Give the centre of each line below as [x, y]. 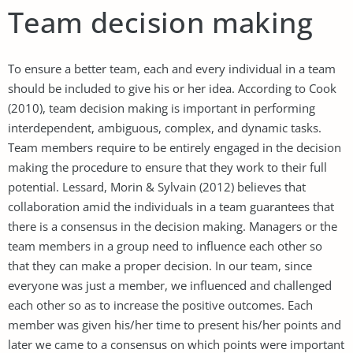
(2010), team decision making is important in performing [162, 108]
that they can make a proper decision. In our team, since [160, 265]
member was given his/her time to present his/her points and [175, 324]
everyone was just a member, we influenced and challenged [170, 285]
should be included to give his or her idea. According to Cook [172, 88]
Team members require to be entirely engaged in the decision [175, 147]
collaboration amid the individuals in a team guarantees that [171, 206]
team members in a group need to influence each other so [165, 245]
